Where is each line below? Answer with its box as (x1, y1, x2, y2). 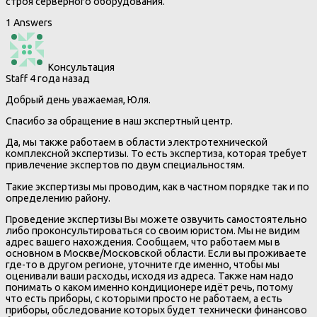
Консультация (48, 62, 115, 74)
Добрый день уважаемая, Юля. (6, 94, 151, 106)
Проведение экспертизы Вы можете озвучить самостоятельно (6, 213, 307, 225)
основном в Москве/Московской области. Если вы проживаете (6, 247, 309, 259)
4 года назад (28, 73, 90, 85)
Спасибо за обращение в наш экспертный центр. (6, 115, 233, 127)
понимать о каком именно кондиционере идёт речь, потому (6, 281, 293, 293)
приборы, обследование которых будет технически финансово (6, 304, 307, 316)
